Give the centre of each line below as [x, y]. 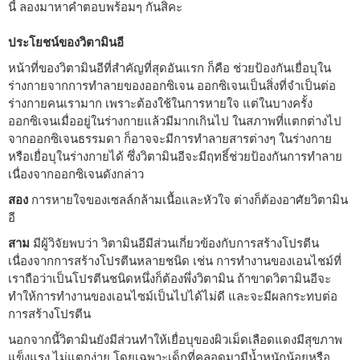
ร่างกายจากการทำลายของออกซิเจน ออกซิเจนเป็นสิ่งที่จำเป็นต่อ [172, 85]
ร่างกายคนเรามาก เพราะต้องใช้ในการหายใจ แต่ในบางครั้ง [160, 103]
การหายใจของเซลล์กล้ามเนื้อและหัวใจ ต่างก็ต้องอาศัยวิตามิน [188, 199]
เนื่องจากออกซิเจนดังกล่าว [76, 174]
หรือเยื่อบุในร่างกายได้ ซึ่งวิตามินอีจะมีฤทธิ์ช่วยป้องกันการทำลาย [175, 156]
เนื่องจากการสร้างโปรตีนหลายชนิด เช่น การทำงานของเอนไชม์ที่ [175, 260]
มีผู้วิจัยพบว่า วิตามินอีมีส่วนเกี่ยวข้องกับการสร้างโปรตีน [176, 243]
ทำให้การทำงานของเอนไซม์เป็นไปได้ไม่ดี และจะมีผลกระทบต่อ [173, 296]
